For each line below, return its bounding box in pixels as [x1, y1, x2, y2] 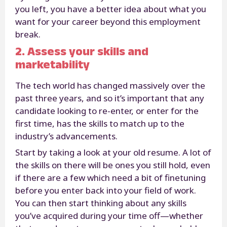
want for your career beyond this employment [15, 15, 201, 27]
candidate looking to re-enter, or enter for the [15, 104, 199, 117]
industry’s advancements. [15, 130, 120, 142]
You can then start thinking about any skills [15, 197, 186, 209]
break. [15, 28, 43, 40]
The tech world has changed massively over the [15, 79, 205, 91]
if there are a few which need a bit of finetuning [15, 171, 206, 183]
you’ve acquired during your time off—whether [15, 209, 203, 221]
